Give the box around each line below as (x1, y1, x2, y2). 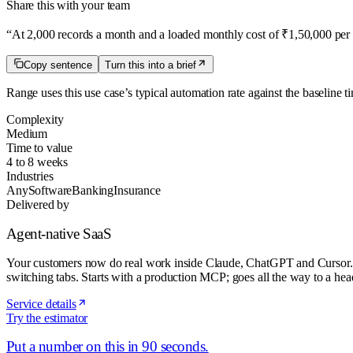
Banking (72, 184, 114, 198)
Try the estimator (6, 310, 88, 325)
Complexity (6, 113, 64, 127)
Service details (6, 296, 76, 310)
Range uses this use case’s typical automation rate (6, 86, 245, 100)
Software (28, 184, 72, 198)
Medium (6, 127, 48, 141)
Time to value (6, 141, 72, 155)
